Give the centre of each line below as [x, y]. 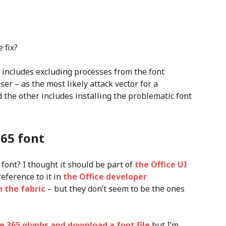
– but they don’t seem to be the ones [115, 189]
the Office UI [161, 164]
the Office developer [105, 177]
